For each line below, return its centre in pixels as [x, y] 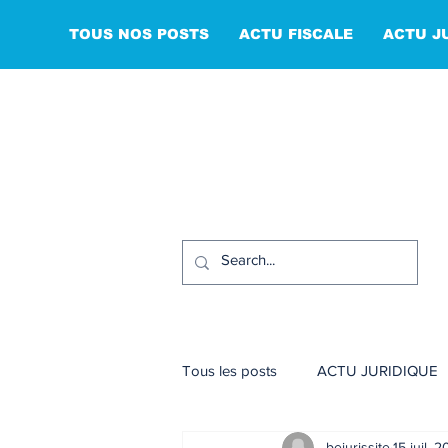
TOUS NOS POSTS [139, 34]
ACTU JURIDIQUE [377, 371]
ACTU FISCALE [296, 34]
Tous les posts [229, 371]
